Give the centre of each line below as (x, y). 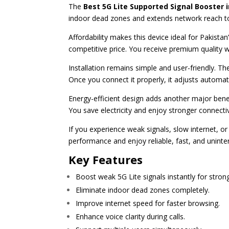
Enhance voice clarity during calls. (131, 217)
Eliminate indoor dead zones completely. (143, 190)
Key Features (106, 160)
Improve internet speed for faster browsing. (148, 203)
